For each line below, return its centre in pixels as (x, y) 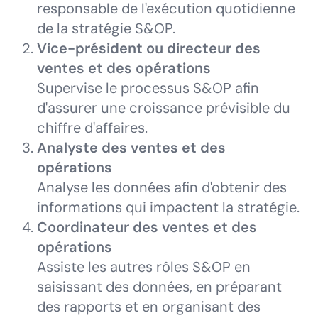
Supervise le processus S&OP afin (148, 88)
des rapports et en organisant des (149, 307)
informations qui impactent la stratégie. (168, 207)
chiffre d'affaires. (92, 128)
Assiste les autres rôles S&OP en (144, 267)
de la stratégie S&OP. (106, 28)
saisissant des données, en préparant (159, 287)
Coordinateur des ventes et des (147, 227)
